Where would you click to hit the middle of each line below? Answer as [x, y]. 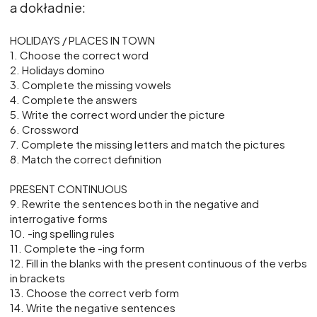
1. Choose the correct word [79, 55]
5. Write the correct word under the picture [117, 115]
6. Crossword [44, 129]
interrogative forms [59, 219]
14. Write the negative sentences [93, 308]
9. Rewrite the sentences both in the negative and [134, 204]
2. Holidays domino [57, 70]
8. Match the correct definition [86, 159]
